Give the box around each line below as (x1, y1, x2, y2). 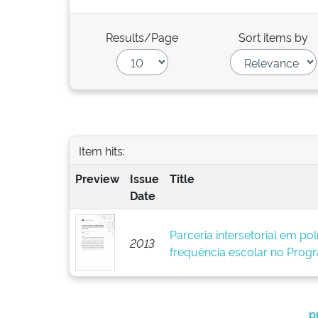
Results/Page (106, 29, 179, 45)
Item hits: (78, 142, 125, 158)
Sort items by (238, 29, 309, 45)
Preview (75, 170, 119, 186)
